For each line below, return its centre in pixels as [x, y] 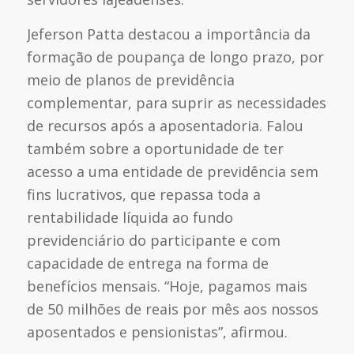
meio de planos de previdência [130, 79]
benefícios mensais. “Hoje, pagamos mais [167, 286]
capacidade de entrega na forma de [147, 263]
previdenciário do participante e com [153, 240]
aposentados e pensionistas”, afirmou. [157, 331]
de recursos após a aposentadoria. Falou [165, 125]
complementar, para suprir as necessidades [176, 102]
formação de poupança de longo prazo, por [175, 56]
